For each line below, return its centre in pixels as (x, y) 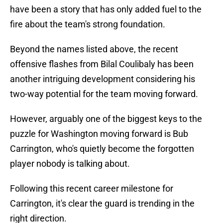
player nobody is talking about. (70, 164)
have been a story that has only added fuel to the (106, 9)
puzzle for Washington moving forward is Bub (99, 134)
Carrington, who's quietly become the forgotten (102, 149)
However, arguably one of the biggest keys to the (106, 119)
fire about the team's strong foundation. (88, 24)
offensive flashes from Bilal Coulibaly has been (102, 64)
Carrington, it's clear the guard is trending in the (102, 204)
